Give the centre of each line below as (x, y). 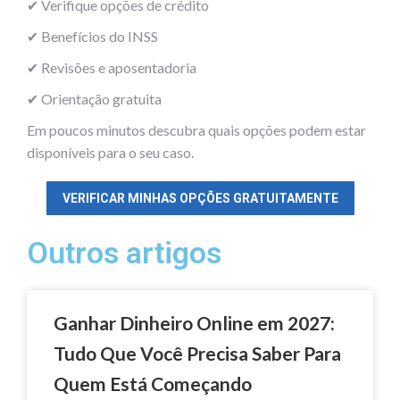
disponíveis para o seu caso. (110, 152)
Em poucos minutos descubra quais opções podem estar (196, 129)
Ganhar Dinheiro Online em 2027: (194, 322)
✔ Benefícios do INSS (92, 36)
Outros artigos (124, 252)
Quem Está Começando (153, 383)
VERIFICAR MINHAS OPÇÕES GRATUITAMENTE (200, 198)
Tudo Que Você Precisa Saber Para (197, 353)
